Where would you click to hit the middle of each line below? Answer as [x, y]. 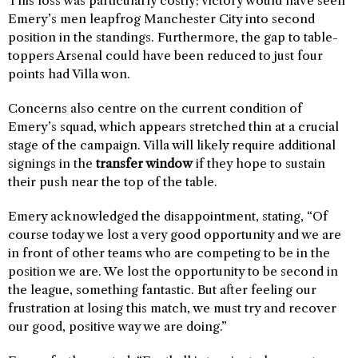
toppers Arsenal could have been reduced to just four [165, 56]
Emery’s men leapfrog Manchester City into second [161, 19]
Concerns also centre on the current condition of [155, 108]
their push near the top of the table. [113, 182]
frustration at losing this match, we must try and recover [172, 308]
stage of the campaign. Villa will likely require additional [172, 145]
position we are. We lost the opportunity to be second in [173, 271]
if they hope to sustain [259, 163]
